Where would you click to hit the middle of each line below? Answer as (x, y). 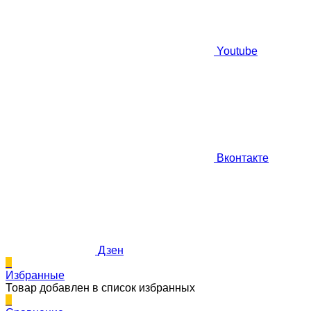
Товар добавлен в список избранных (100, 287)
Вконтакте (243, 158)
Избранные (35, 275)
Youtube (237, 51)
